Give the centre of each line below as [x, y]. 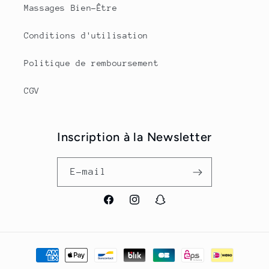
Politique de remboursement [92, 63]
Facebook [122, 206]
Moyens [39, 249]
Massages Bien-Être [71, 8]
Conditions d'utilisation [86, 35]
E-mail [88, 171]
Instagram [151, 206]
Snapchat [175, 206]
